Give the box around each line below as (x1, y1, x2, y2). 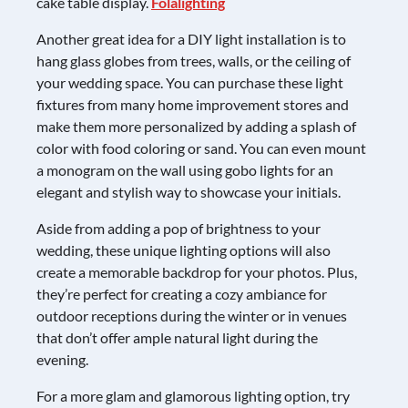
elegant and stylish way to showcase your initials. (36, 183, 341, 200)
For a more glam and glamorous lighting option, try (36, 387, 350, 404)
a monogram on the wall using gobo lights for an (36, 161, 333, 178)
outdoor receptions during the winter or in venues (36, 307, 347, 324)
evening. (36, 351, 88, 368)
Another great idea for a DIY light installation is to (36, 30, 346, 47)
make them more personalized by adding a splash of (36, 117, 356, 135)
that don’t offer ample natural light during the (36, 329, 318, 346)
